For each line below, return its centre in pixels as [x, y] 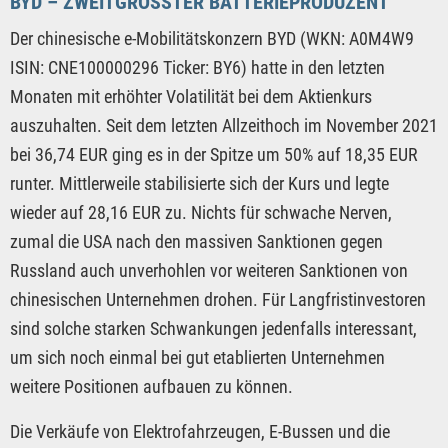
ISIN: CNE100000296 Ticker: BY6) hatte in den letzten [197, 67]
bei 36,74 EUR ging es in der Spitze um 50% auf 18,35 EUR [214, 154]
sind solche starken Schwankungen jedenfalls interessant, [213, 328]
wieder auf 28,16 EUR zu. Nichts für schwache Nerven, [201, 212]
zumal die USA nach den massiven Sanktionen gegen [196, 241]
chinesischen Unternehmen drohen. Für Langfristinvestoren [218, 299]
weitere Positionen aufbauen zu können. [151, 386]
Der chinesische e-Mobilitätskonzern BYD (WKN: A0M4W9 [212, 38]
